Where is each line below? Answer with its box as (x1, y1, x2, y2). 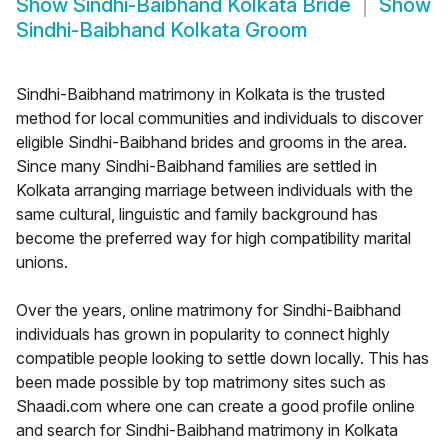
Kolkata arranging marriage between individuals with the (16, 180, 413, 201)
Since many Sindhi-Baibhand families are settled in (16, 156, 377, 177)
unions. (16, 252, 68, 273)
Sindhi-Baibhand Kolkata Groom (16, 18, 308, 43)
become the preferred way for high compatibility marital (16, 228, 411, 249)
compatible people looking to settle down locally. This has (16, 348, 429, 369)
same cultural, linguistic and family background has (16, 204, 378, 225)
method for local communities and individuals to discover (16, 108, 423, 129)
